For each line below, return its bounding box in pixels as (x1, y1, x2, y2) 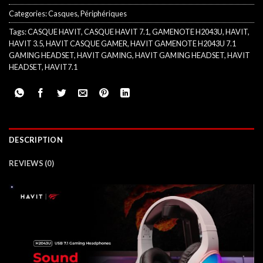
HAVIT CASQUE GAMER (46, 38, 127, 48)
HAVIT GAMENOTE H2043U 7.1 (130, 38, 236, 48)
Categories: (9, 8, 48, 18)
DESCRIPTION (9, 134, 63, 144)
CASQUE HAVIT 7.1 (84, 26, 149, 36)
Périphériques (80, 8, 127, 18)
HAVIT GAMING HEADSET (135, 50, 224, 60)
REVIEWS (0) (9, 158, 54, 168)
